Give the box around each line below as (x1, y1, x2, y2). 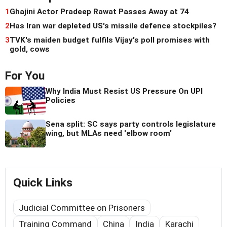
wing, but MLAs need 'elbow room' (46, 129, 172, 138)
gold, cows (10, 45, 50, 54)
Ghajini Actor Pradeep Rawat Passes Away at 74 (10, 7, 189, 17)
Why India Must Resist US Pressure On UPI (46, 87, 203, 96)
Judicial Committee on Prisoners (19, 203, 145, 213)
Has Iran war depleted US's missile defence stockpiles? (10, 21, 216, 31)
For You (5, 69, 45, 83)
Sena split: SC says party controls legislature (46, 120, 216, 129)
